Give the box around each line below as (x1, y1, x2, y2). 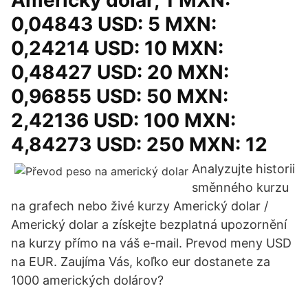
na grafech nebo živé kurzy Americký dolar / (11, 199, 268, 213)
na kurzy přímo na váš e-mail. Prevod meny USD (11, 236, 291, 250)
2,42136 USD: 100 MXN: (11, 109, 236, 132)
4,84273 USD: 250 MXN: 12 (11, 133, 267, 156)
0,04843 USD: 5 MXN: (11, 12, 217, 36)
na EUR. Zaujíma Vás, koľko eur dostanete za (11, 254, 270, 269)
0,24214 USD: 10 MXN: (11, 36, 223, 60)
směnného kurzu (192, 180, 289, 195)
